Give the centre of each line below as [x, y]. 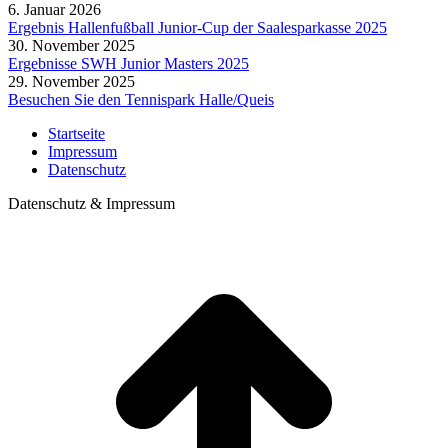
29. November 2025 [71, 82]
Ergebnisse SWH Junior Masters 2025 [128, 64]
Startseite [76, 134]
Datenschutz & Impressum [91, 204]
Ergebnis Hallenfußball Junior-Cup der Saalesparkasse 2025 [197, 28]
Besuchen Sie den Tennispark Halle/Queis [141, 100]
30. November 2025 [71, 46]
